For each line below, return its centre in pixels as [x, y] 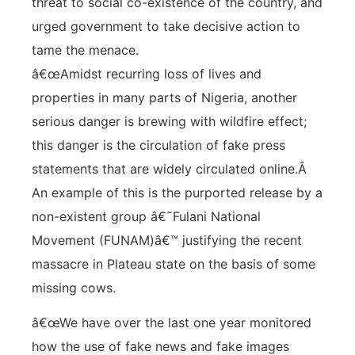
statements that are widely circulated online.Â [171, 168]
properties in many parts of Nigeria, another [164, 97]
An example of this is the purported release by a [177, 192]
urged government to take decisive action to [166, 26]
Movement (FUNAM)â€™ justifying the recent [167, 240]
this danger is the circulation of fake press [158, 145]
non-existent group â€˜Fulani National [146, 216]
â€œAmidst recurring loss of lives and [147, 73]
